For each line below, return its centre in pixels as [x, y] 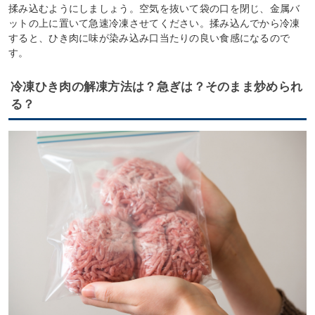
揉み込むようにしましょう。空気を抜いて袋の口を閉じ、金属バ [154, 9]
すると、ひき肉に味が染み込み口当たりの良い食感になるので [149, 38]
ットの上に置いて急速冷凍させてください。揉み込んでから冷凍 [154, 24]
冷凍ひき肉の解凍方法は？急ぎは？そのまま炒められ [157, 87]
